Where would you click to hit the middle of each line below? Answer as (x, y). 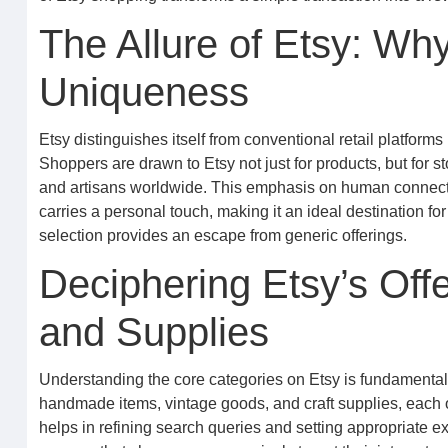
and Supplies (153, 332)
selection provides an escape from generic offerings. (222, 235)
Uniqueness (143, 92)
